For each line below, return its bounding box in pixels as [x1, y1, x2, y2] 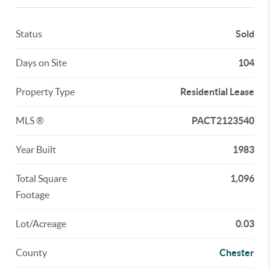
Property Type [16, 86, 75, 97]
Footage [16, 189, 50, 200]
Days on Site [16, 57, 67, 68]
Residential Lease [180, 86, 254, 97]
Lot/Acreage [16, 218, 67, 229]
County [16, 247, 48, 258]
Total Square [16, 173, 67, 184]
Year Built [16, 144, 57, 155]
